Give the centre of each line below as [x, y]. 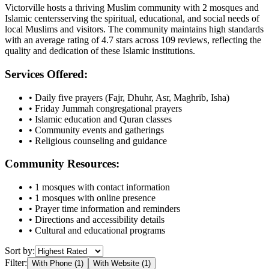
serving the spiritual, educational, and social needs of [160, 19]
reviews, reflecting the [218, 40]
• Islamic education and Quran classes [100, 119]
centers [47, 19]
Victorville [25, 8]
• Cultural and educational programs [97, 231]
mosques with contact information [105, 187]
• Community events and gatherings [96, 130]
